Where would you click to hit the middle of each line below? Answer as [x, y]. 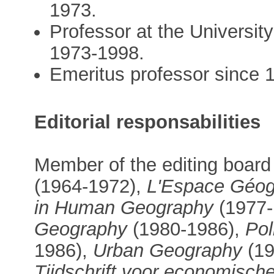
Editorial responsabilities [148, 122]
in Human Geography [124, 207]
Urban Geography [168, 250]
